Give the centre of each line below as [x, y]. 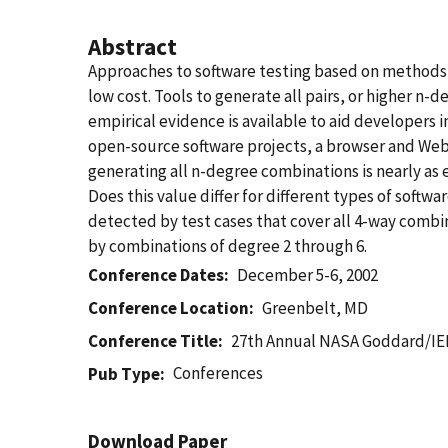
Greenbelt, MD [315, 308]
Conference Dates [156, 275]
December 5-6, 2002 [308, 275]
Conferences [218, 373]
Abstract [132, 46]
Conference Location [168, 308]
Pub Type [124, 374]
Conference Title [153, 341]
